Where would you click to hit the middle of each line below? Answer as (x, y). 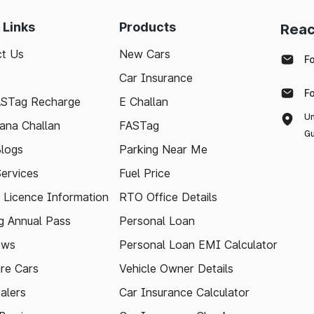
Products (148, 27)
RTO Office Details (168, 197)
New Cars (145, 54)
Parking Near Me (163, 149)
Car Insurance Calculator (184, 292)
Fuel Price (145, 173)
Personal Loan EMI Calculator (198, 245)
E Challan (144, 102)
